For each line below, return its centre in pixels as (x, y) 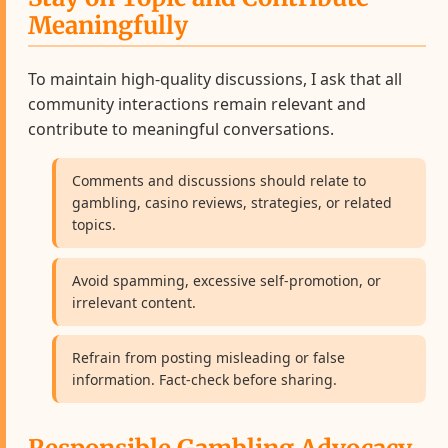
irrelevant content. (134, 302)
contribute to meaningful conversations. (181, 128)
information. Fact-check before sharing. (205, 380)
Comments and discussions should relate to (219, 180)
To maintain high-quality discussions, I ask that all (215, 78)
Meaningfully (108, 26)
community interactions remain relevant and (197, 103)
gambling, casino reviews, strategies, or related (232, 202)
